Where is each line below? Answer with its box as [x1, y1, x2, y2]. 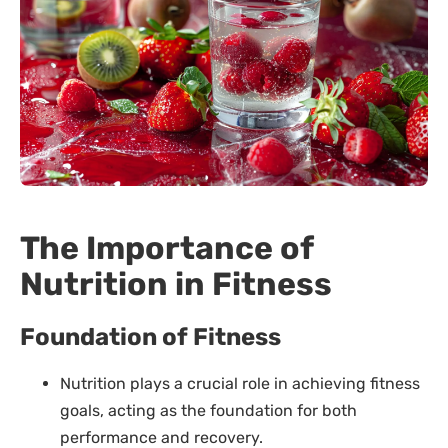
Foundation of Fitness [20, 323, 281, 352]
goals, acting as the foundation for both [60, 401, 357, 421]
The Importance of [20, 229, 313, 268]
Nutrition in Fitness [20, 265, 332, 304]
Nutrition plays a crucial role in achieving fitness [60, 374, 420, 394]
